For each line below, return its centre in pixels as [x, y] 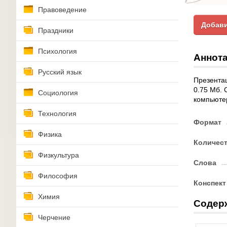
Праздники [56, 30]
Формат [207, 122]
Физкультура [59, 155]
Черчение [54, 217]
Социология [58, 93]
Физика [50, 134]
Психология [58, 51]
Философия [58, 176]
